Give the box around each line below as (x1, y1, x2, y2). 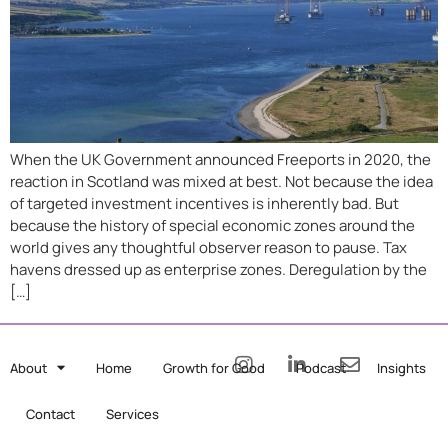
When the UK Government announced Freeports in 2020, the (10, 149, 431, 171)
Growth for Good (163, 358, 265, 377)
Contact (25, 404, 75, 423)
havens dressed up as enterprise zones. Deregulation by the (10, 259, 427, 281)
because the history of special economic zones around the (10, 215, 415, 237)
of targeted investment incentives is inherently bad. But (10, 193, 399, 215)
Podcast (296, 358, 346, 377)
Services (105, 404, 159, 423)
